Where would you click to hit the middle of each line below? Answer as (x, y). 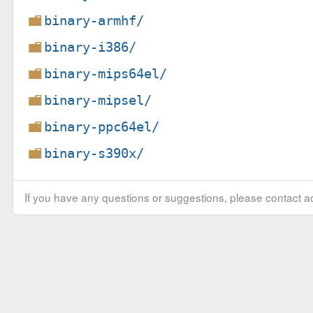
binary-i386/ (90, 47)
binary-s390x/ (94, 153)
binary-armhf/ (94, 20)
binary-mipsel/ (98, 100)
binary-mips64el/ (106, 73)
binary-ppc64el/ (102, 126)
